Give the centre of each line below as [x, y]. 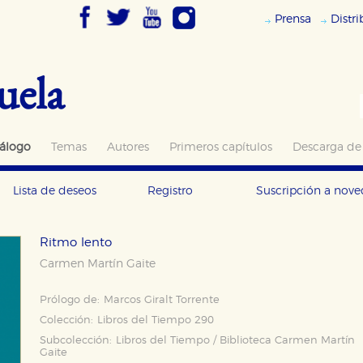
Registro [170, 191]
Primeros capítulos [221, 147]
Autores [128, 147]
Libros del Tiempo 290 [156, 320]
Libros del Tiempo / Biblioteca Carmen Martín [235, 341]
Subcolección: [76, 341]
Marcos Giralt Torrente [162, 300]
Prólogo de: [70, 300]
